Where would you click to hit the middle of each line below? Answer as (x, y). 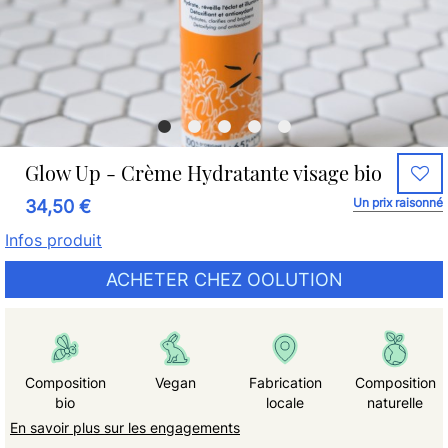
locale (285, 402)
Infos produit (53, 240)
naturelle (395, 402)
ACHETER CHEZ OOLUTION (224, 279)
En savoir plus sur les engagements (125, 427)
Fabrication (285, 382)
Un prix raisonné (398, 202)
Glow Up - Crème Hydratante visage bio (203, 172)
